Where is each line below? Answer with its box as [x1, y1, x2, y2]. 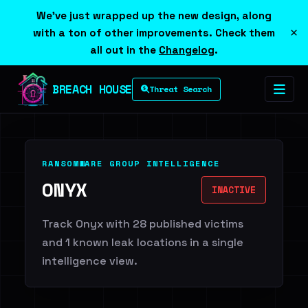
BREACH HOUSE [52, 80, 132, 98]
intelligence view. [42, 254, 137, 268]
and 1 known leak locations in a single [42, 235, 243, 250]
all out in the [90, 43, 159, 56]
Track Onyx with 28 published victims [42, 217, 243, 231]
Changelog [159, 43, 214, 56]
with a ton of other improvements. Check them [33, 26, 275, 39]
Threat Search [148, 82, 212, 95]
